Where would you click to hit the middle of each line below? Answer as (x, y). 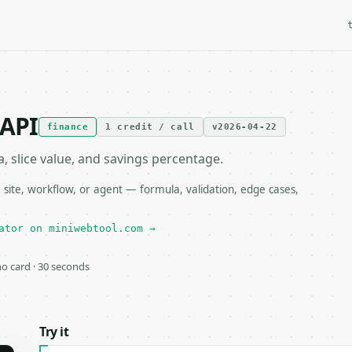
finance (68, 126)
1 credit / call (150, 126)
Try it (54, 332)
